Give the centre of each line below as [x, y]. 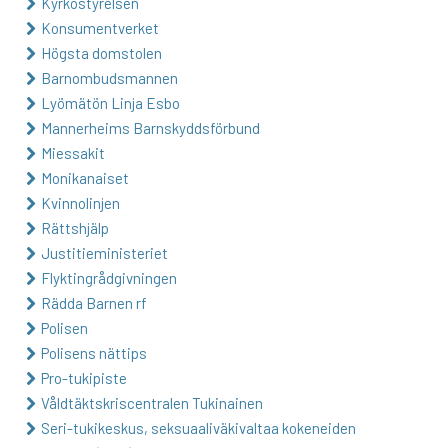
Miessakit [73, 152]
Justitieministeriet [104, 252]
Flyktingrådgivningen [109, 277]
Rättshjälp [75, 227]
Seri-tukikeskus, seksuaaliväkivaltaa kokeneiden [198, 427]
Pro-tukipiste [84, 377]
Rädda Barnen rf [94, 302]
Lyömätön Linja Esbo [110, 102]
